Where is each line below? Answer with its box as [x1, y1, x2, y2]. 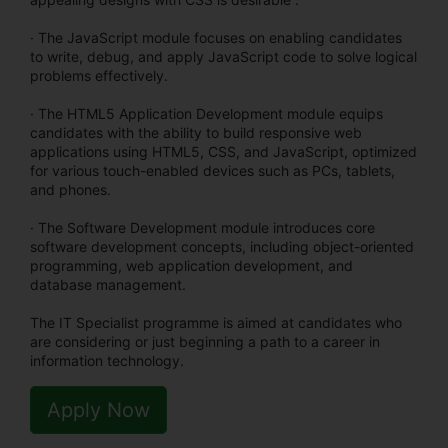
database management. [30, 275, 186, 293]
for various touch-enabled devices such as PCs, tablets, [30, 161, 395, 179]
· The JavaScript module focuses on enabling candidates [30, 28, 402, 46]
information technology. [30, 351, 184, 369]
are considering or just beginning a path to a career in [30, 332, 380, 350]
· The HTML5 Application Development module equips [30, 104, 383, 122]
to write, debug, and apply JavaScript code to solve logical [30, 47, 417, 65]
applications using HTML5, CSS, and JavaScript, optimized [30, 142, 417, 160]
